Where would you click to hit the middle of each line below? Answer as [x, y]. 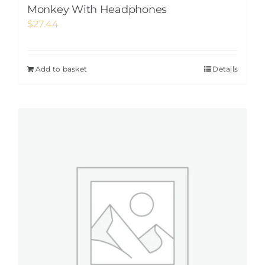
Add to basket [62, 69]
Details [225, 69]
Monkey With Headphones [97, 9]
